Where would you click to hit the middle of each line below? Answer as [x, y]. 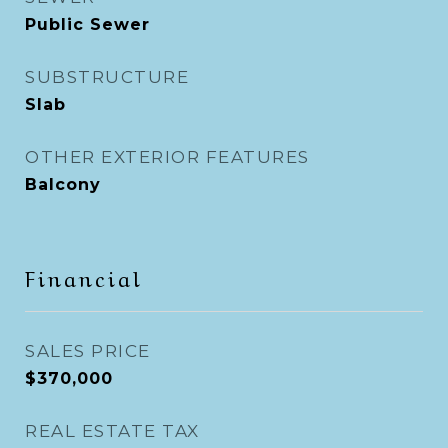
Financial [84, 276]
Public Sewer [87, 24]
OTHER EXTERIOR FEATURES [167, 157]
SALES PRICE [88, 351]
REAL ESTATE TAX [112, 431]
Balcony [63, 184]
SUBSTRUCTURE [107, 77]
